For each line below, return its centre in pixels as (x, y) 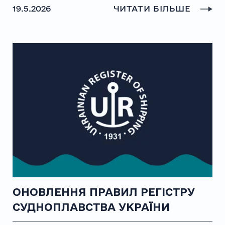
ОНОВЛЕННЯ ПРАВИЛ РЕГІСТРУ (103, 192)
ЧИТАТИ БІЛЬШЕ (153, 8)
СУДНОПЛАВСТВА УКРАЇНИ (91, 207)
